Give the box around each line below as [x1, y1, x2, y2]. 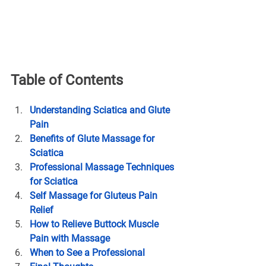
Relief [30, 204, 53, 216]
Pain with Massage [30, 233, 110, 245]
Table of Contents [11, 72, 123, 89]
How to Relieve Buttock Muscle [30, 218, 161, 230]
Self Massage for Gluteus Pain [30, 190, 160, 202]
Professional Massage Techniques [30, 161, 176, 173]
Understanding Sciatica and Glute [30, 104, 172, 116]
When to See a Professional [30, 247, 145, 259]
